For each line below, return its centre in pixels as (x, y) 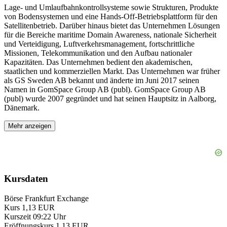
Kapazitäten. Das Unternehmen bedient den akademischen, (98, 62)
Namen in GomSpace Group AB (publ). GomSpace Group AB (105, 89)
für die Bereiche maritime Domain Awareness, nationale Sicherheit (110, 34)
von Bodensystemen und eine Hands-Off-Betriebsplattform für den (111, 16)
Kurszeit (17, 216)
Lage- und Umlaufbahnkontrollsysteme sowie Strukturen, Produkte (111, 7)
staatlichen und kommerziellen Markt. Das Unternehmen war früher (112, 71)
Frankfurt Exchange (57, 198)
